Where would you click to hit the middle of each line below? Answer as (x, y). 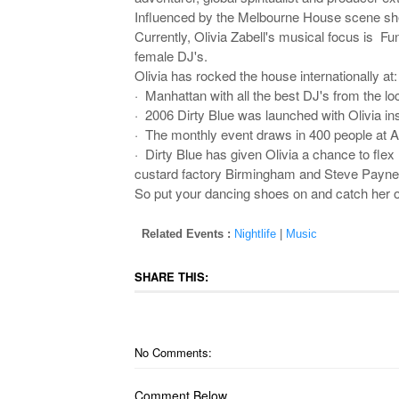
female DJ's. (171, 56)
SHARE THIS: (171, 277)
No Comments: (173, 352)
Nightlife (255, 234)
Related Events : (186, 234)
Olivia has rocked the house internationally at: (265, 75)
